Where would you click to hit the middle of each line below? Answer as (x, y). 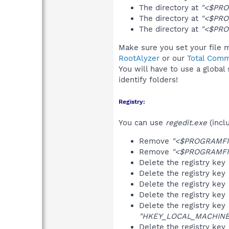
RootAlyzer (139, 58)
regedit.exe (186, 122)
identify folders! (148, 79)
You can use (142, 122)
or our (173, 58)
